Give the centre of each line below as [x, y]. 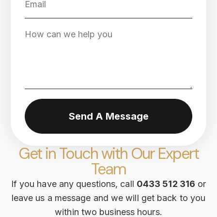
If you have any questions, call [74, 184]
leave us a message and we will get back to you [108, 198]
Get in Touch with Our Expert [108, 153]
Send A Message [108, 116]
